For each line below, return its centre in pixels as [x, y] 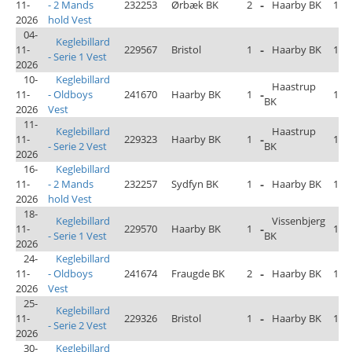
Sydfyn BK [195, 184]
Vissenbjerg [299, 221]
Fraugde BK [198, 273]
